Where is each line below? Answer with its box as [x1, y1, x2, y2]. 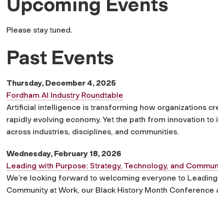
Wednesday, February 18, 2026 [6, 148, 123, 158]
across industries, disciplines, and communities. [6, 127, 179, 136]
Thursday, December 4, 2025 [6, 78, 116, 88]
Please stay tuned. [6, 25, 73, 35]
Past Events [6, 45, 114, 69]
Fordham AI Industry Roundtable [6, 90, 123, 100]
